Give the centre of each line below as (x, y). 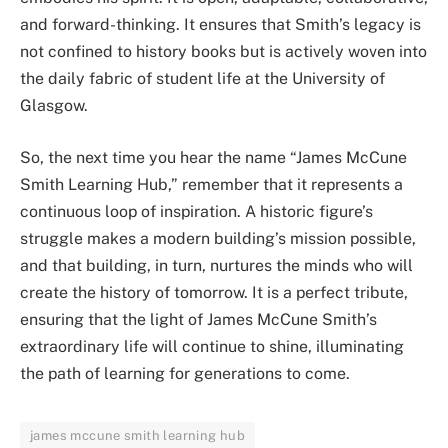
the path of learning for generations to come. (185, 373)
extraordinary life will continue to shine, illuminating (212, 346)
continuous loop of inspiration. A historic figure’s (196, 211)
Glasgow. (54, 106)
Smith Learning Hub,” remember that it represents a (211, 184)
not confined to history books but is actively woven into (223, 52)
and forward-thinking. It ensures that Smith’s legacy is (220, 25)
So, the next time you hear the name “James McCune (213, 157)
